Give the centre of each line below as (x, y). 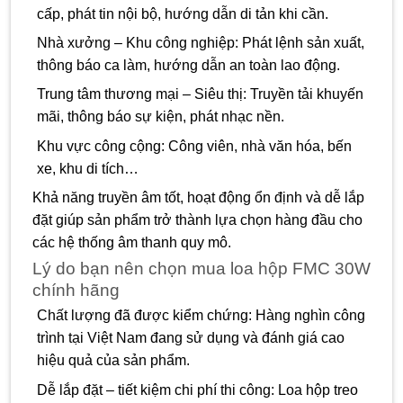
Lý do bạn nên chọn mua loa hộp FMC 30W (201, 269)
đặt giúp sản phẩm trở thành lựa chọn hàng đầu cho (197, 220)
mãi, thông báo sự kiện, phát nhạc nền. (160, 117)
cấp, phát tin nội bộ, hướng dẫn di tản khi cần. (182, 13)
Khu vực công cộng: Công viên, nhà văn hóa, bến (194, 146)
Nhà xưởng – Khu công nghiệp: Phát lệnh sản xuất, (200, 42)
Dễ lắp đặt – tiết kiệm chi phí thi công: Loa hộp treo (197, 390)
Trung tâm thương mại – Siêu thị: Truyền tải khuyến (200, 94)
